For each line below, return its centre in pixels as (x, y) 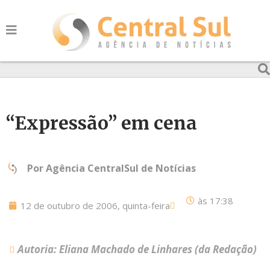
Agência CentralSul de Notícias (121, 168)
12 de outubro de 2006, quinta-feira (95, 206)
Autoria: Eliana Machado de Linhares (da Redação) (137, 249)
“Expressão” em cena (102, 123)
